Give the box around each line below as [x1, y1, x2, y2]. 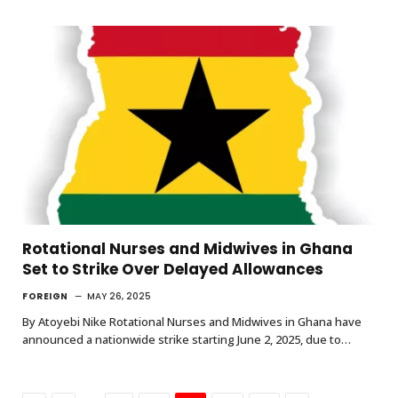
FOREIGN [22, 289, 68, 303]
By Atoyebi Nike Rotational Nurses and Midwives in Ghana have [22, 313, 362, 330]
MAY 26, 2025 [86, 289, 151, 303]
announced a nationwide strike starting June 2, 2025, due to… [22, 330, 351, 347]
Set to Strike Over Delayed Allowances [22, 258, 323, 280]
